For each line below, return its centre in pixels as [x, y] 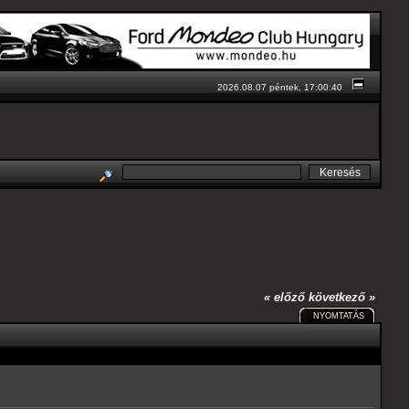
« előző [285, 297]
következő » [342, 297]
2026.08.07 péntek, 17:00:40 [280, 87]
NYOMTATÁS [339, 315]
